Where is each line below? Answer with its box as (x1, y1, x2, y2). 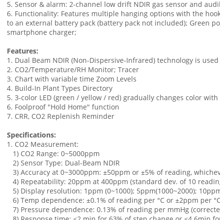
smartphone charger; (7, 27, 79, 37)
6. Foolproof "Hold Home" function (7, 102, 119, 111)
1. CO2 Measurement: (7, 139, 79, 149)
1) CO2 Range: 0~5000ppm (7, 148, 100, 158)
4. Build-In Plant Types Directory (7, 83, 112, 93)
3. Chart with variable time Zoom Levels (7, 74, 137, 83)
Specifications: (7, 130, 56, 139)
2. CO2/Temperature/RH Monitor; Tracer (7, 64, 139, 74)
